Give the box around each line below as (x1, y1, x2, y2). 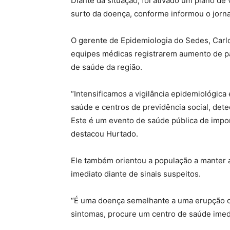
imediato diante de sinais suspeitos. (71, 169, 201, 179)
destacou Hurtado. (71, 129, 138, 139)
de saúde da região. (71, 62, 142, 72)
